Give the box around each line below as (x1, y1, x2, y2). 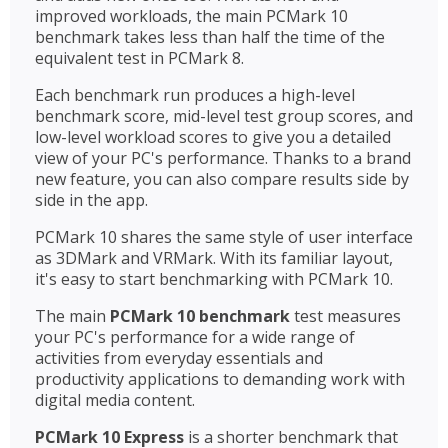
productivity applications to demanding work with (35, 367, 405, 390)
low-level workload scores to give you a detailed (35, 125, 391, 148)
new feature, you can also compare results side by (35, 167, 409, 190)
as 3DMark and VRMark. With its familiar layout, (35, 246, 393, 269)
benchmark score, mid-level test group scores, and (35, 104, 413, 127)
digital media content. (35, 388, 195, 411)
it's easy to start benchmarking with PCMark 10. (35, 267, 393, 290)
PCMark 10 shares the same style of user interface (35, 225, 413, 248)
